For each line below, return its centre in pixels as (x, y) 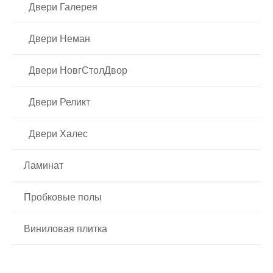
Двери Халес (58, 133)
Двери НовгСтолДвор (78, 70)
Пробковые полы (63, 197)
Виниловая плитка (66, 229)
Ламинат (44, 165)
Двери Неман (59, 38)
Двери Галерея (63, 7)
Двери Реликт (59, 102)
